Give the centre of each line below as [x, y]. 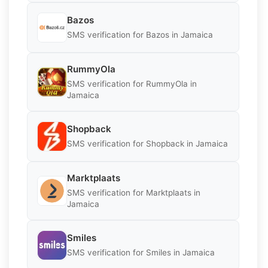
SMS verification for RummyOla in [132, 83]
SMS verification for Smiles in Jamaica [141, 253]
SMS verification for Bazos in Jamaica [140, 35]
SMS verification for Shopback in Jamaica [147, 144]
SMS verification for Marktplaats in [134, 192]
